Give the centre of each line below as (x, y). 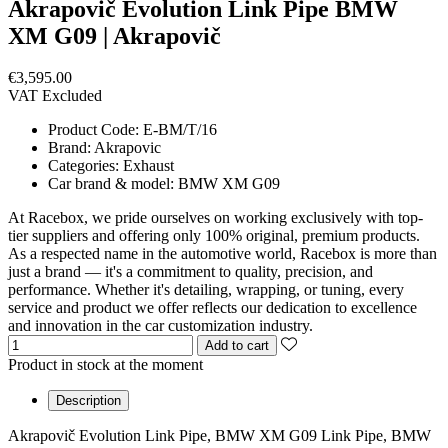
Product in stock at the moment (105, 365)
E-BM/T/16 (180, 130)
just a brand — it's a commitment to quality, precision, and (190, 272)
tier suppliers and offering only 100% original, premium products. (214, 236)
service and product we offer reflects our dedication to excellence (212, 308)
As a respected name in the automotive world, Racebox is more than (222, 254)
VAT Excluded (55, 96)
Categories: (85, 166)
